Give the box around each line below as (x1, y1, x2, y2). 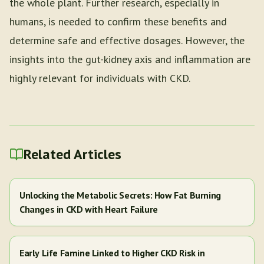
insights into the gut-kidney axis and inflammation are (9, 52, 250, 66)
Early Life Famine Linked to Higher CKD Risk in (19, 247, 205, 259)
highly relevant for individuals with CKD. (9, 71, 190, 85)
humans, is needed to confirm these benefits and (9, 15, 227, 28)
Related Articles (24, 145, 121, 163)
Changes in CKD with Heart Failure (19, 203, 158, 215)
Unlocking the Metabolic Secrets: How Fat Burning (19, 189, 221, 201)
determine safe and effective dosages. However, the (9, 34, 245, 47)
